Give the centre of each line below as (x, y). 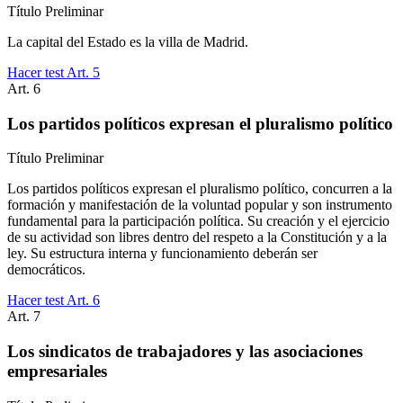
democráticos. (46, 270)
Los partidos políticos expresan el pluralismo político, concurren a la (200, 189)
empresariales (57, 371)
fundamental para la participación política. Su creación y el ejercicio (198, 221)
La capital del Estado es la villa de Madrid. (128, 41)
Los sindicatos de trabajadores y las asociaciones (185, 351)
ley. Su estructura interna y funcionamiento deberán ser (162, 254)
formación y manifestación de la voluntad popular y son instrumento (200, 205)
